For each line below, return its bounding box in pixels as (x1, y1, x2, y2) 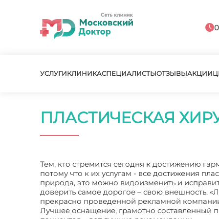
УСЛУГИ (40, 69, 67, 77)
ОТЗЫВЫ (156, 69, 187, 77)
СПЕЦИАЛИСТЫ (102, 69, 156, 77)
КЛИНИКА (67, 69, 102, 77)
